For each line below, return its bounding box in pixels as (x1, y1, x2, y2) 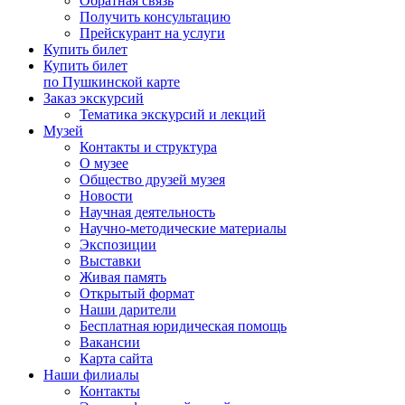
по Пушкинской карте (43, 74, 180, 89)
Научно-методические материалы (80, 221, 287, 236)
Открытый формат (80, 286, 194, 301)
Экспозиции (80, 237, 156, 252)
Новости (80, 188, 133, 203)
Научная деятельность (80, 204, 215, 220)
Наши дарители (80, 302, 176, 317)
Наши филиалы (43, 367, 139, 382)
